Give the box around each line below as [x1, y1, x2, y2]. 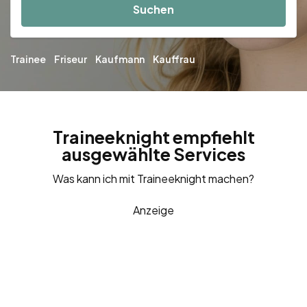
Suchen [133, 2, 174, 17]
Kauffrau [153, 52, 195, 65]
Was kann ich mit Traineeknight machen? [53, 171, 254, 186]
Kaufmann [95, 52, 145, 65]
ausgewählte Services [62, 143, 245, 165]
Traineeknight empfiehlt [52, 125, 255, 148]
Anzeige [133, 202, 174, 217]
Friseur [54, 52, 87, 65]
